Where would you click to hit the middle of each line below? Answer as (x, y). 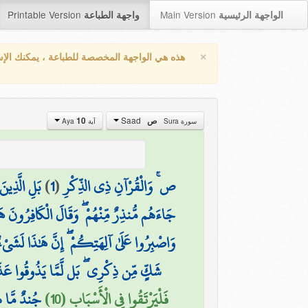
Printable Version (46, 14)
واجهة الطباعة (112, 15)
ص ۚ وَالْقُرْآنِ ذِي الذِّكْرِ (120, 186)
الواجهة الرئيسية (251, 15)
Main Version (189, 14)
